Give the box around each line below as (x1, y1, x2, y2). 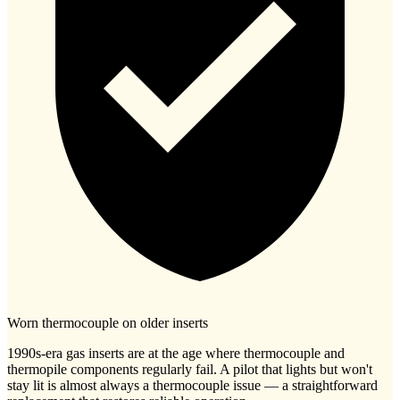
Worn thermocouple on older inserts (7, 315, 208, 331)
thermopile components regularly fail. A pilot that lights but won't (7, 362, 372, 378)
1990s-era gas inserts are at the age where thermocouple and (7, 346, 345, 362)
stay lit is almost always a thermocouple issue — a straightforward (7, 378, 378, 394)
